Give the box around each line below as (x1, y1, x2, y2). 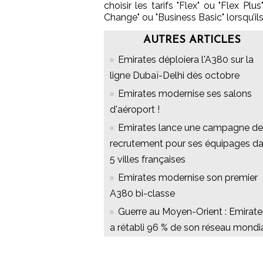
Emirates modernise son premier (118, 172, 258, 184)
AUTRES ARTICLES (143, 35, 241, 46)
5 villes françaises (110, 154, 186, 166)
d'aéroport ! (110, 104, 160, 116)
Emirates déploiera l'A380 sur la (118, 54, 254, 66)
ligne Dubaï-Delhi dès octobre (110, 70, 240, 82)
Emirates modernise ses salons (118, 88, 252, 100)
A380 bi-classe (110, 188, 175, 200)
